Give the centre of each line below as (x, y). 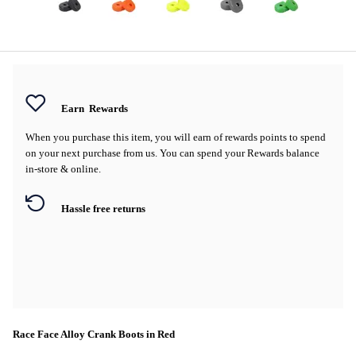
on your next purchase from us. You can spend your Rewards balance (172, 153)
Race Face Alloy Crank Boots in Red (94, 334)
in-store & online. (63, 168)
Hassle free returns (103, 209)
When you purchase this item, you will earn (120, 137)
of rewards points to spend (270, 137)
